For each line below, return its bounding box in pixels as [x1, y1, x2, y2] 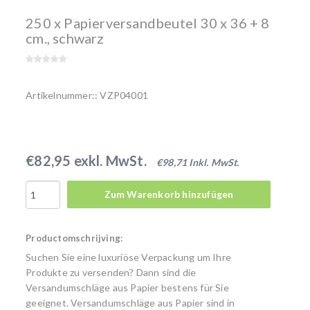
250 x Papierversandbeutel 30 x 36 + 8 [26, 15, 270, 31]
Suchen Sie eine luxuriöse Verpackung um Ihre [26, 251, 232, 263]
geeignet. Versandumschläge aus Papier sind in [26, 297, 235, 309]
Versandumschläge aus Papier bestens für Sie [26, 282, 229, 293]
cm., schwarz [26, 30, 104, 46]
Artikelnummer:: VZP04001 [26, 89, 149, 101]
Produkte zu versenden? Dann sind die [26, 266, 197, 278]
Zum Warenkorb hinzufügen [104, 188, 234, 200]
